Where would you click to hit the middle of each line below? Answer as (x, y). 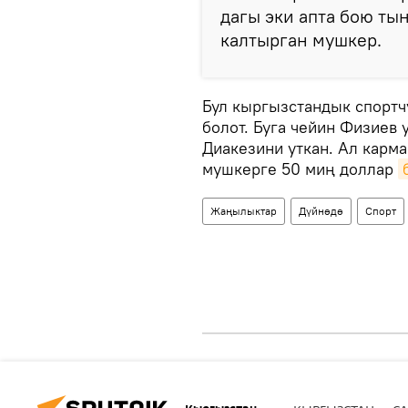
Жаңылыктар (244, 211)
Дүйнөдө (321, 211)
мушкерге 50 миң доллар (300, 169)
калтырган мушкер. (301, 40)
